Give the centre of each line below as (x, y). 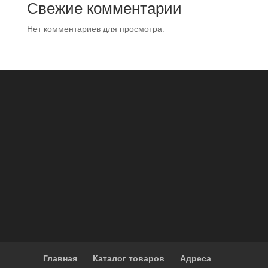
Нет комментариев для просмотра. (95, 28)
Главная (60, 258)
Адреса (196, 258)
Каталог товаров (129, 258)
